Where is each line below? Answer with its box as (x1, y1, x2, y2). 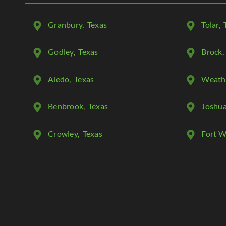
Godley (48, 46, 74, 56)
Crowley (48, 128, 78, 138)
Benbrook (48, 101, 84, 111)
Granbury (48, 19, 83, 29)
